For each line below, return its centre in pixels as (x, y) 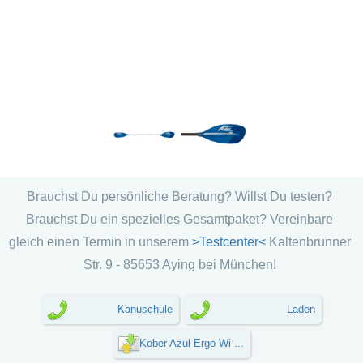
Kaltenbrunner (310, 242)
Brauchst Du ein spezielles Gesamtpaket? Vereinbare (179, 219)
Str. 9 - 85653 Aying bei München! (179, 265)
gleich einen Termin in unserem (98, 242)
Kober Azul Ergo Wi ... (192, 343)
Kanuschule (145, 309)
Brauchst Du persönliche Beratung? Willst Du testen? (179, 196)
